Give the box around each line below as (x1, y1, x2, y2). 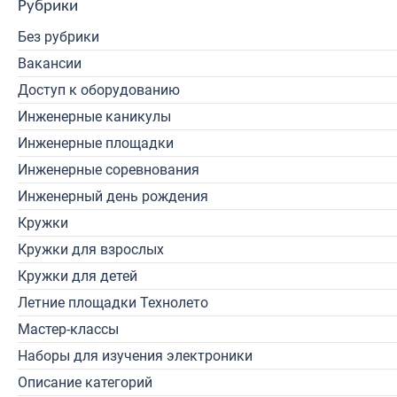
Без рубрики (18, 28, 99, 45)
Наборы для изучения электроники (18, 347, 253, 364)
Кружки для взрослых (18, 241, 164, 258)
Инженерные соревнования (18, 161, 199, 178)
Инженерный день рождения (18, 188, 208, 205)
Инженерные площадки (18, 135, 174, 152)
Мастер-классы (18, 321, 119, 338)
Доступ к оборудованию (18, 82, 180, 98)
